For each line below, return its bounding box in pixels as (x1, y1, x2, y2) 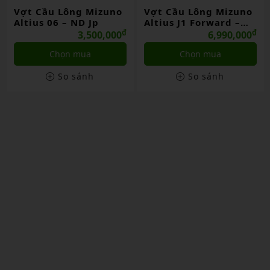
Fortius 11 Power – (143, 16, 238, 29)
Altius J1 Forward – (13, 16, 110, 29)
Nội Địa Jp (143, 27, 195, 40)
